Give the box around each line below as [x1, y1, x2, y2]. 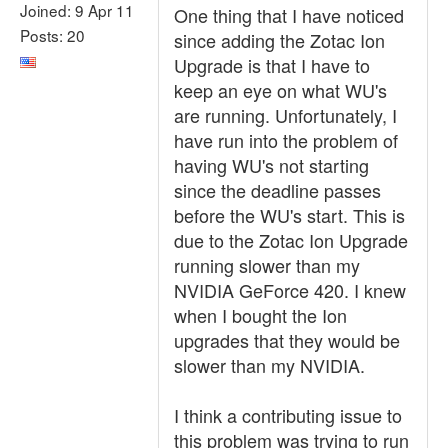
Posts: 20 [20, 23, 85, 46]
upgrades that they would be [174, 327, 400, 353]
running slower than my [174, 252, 360, 278]
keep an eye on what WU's [174, 77, 387, 103]
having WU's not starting [174, 152, 369, 178]
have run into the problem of [174, 127, 398, 153]
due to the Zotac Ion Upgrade [174, 227, 408, 253]
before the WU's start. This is [174, 202, 405, 228]
